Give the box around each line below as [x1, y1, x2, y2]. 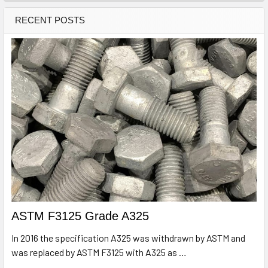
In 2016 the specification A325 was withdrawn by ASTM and [11, 232, 245, 244]
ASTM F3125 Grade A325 [11, 209, 149, 223]
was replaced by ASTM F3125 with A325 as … [11, 246, 187, 258]
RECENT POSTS [15, 14, 85, 25]
